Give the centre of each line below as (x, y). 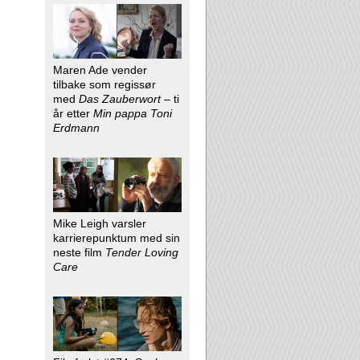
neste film (79, 252)
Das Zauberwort (120, 98)
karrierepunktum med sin (117, 237)
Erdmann (76, 127)
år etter (73, 113)
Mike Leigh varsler (100, 223)
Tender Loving (142, 252)
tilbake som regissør (104, 84)
